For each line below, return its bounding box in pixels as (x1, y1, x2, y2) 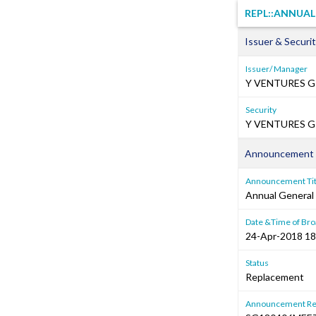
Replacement (245, 271, 304, 283)
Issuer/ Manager (245, 63, 308, 74)
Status (245, 257, 269, 268)
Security (245, 104, 276, 115)
